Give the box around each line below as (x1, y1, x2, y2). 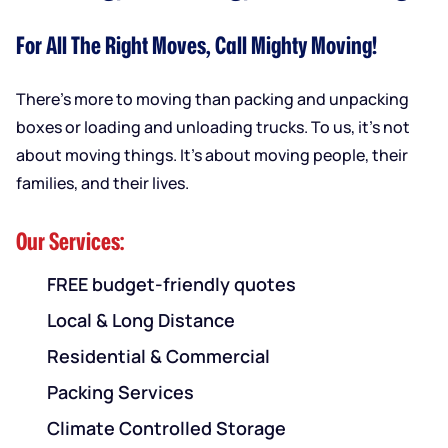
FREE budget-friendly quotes (46, 271, 296, 296)
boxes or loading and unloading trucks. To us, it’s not (16, 115, 410, 138)
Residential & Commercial (46, 343, 270, 368)
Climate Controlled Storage (46, 415, 286, 440)
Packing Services (46, 379, 194, 404)
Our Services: (16, 223, 124, 258)
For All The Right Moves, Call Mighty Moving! (16, 27, 377, 62)
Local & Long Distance (46, 307, 235, 332)
